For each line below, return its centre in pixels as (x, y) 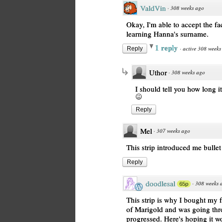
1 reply (167, 48)
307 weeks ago (173, 131)
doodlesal (161, 183)
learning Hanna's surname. (167, 34)
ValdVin (153, 8)
